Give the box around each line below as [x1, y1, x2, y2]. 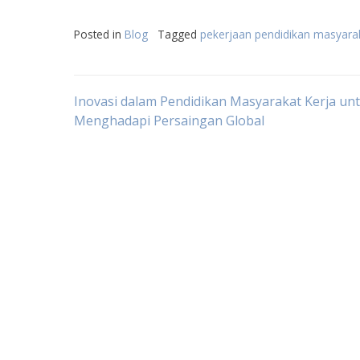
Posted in [74, 27, 125, 42]
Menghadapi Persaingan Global [74, 112, 264, 129]
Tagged [157, 27, 200, 42]
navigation [73, 132, 219, 170]
